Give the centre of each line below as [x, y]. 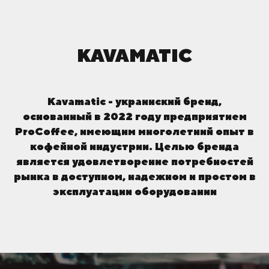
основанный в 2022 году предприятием [134, 116]
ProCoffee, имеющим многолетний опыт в [134, 131]
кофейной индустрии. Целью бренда [134, 146]
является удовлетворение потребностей [134, 161]
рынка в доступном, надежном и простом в [134, 176]
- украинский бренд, [165, 101]
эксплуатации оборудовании [134, 191]
